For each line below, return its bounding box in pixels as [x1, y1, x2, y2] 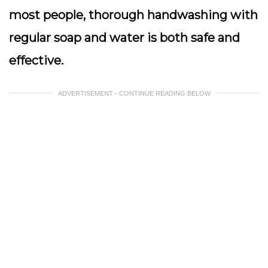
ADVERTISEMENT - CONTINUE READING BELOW [57, 90, 211, 97]
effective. [9, 53, 63, 68]
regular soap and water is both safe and [9, 31, 240, 45]
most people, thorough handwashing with [9, 8, 258, 22]
